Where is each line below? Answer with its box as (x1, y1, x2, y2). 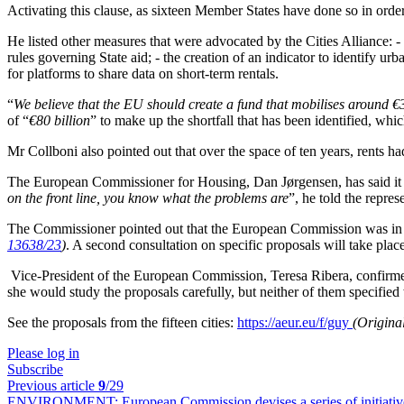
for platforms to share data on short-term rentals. (7, 66, 279, 81)
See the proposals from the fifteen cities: (7, 315, 237, 330)
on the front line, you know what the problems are (7, 190, 289, 206)
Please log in (7, 345, 79, 361)
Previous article (7, 378, 98, 393)
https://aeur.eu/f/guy (237, 315, 353, 330)
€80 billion (29, 113, 90, 128)
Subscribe (7, 362, 63, 377)
